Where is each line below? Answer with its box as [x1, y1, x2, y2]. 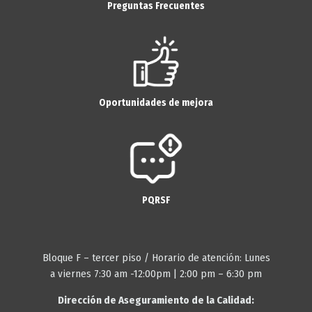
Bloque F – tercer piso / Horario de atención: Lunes [42, 251, 270, 264]
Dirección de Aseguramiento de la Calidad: [58, 293, 254, 306]
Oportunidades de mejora [98, 97, 213, 109]
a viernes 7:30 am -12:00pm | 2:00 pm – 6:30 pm [50, 267, 262, 280]
